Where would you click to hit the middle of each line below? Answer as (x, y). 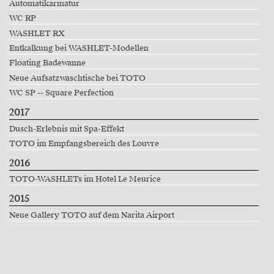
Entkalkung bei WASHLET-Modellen (79, 49)
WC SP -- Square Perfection (61, 93)
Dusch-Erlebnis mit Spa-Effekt (66, 129)
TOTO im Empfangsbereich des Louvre (84, 143)
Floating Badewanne (47, 63)
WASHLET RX (37, 33)
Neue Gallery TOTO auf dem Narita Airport (91, 215)
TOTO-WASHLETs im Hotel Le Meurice (85, 180)
